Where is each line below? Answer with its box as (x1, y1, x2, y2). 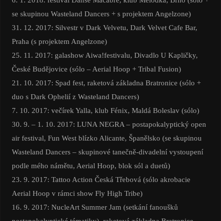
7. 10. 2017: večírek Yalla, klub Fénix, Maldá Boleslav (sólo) (11, 106, 199, 115)
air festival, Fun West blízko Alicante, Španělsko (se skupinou (11, 134, 202, 143)
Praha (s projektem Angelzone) (11, 37, 107, 46)
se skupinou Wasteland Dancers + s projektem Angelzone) (11, 9, 191, 18)
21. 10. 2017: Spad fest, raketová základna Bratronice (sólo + (11, 78, 201, 87)
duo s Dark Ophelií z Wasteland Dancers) (11, 92, 139, 101)
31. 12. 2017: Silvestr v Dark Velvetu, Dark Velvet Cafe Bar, (11, 23, 197, 32)
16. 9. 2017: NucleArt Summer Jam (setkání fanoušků (11, 203, 178, 212)
